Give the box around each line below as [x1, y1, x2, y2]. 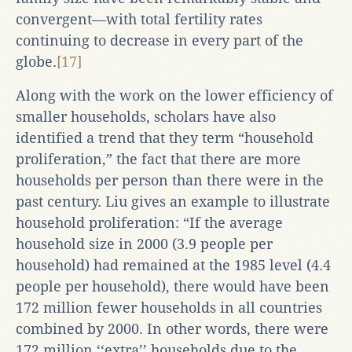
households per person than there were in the [16, 171, 324, 189]
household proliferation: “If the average [16, 214, 283, 231]
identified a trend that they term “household [16, 129, 313, 146]
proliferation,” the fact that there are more [16, 150, 301, 167]
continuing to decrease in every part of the [16, 31, 303, 49]
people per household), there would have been [16, 277, 329, 295]
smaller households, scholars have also [16, 108, 276, 125]
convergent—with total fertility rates [16, 10, 262, 27]
